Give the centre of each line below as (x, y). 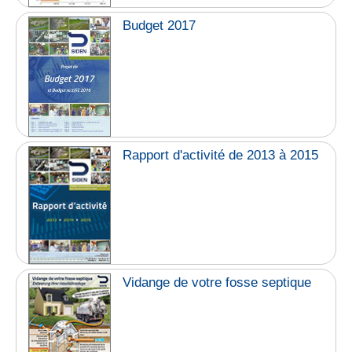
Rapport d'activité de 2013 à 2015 (221, 155)
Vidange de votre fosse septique (217, 282)
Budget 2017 (159, 26)
